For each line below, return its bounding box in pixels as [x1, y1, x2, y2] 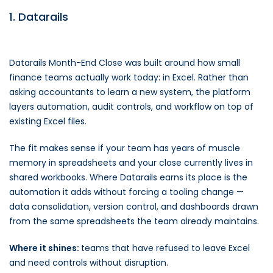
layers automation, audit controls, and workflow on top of [9, 101, 253, 113]
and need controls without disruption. [9, 257, 168, 269]
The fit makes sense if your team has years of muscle [9, 142, 240, 154]
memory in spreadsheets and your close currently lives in [9, 157, 253, 169]
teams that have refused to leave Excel [81, 242, 250, 254]
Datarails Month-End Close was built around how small [9, 57, 240, 69]
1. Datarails [9, 9, 68, 24]
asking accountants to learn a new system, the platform [9, 86, 250, 98]
